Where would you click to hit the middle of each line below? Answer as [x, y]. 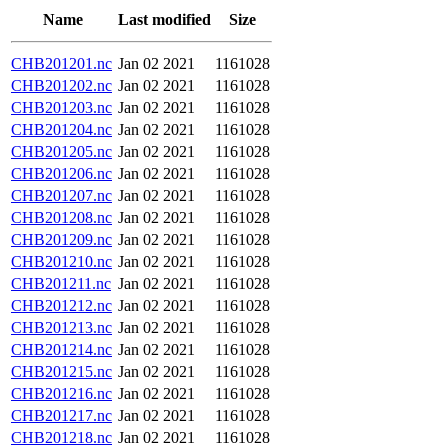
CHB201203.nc [61, 107]
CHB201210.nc [61, 261]
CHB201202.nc [61, 85]
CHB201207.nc [61, 195]
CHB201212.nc [61, 305]
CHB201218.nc [61, 437]
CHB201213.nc [61, 327]
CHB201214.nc [61, 349]
